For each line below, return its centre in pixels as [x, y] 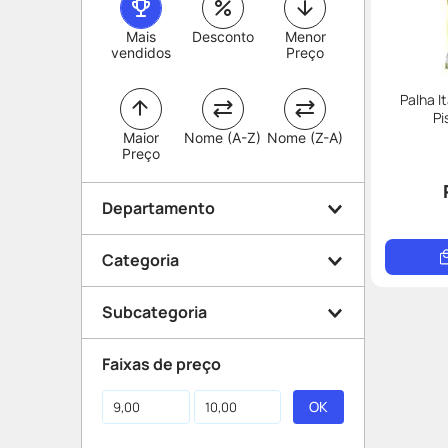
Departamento [158, 208]
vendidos [140, 52]
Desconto [222, 36]
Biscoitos [159, 396]
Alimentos [162, 344]
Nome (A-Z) [223, 137]
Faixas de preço [161, 364]
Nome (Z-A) [305, 137]
